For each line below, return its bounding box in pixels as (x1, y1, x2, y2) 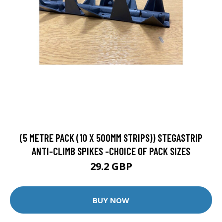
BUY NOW (93, 195, 129, 205)
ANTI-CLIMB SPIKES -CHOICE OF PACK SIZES (32, 145, 190, 157)
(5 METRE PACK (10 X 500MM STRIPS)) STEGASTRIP (19, 131, 203, 144)
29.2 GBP (90, 160, 132, 173)
